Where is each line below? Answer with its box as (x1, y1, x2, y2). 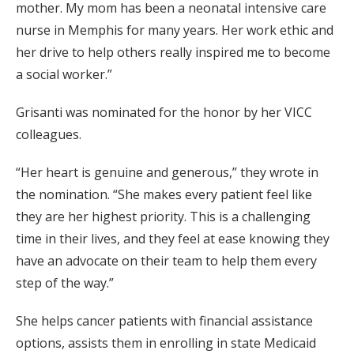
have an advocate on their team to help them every (16, 252, 317, 269)
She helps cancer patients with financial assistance (16, 312, 313, 330)
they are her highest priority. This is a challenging (16, 208, 311, 225)
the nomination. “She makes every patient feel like (16, 186, 312, 203)
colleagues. (16, 126, 81, 143)
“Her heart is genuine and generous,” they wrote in (16, 164, 318, 181)
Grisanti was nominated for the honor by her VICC (16, 104, 312, 121)
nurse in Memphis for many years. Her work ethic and (16, 21, 333, 39)
